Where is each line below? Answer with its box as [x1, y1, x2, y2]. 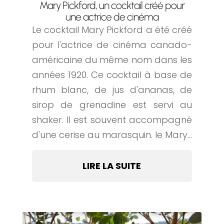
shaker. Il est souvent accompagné [31, 113, 192, 126]
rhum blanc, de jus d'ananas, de [31, 83, 192, 96]
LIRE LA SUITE [82, 159, 141, 172]
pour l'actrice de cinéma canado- [31, 38, 192, 51]
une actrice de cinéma [65, 10, 158, 23]
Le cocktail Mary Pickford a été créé [31, 23, 192, 36]
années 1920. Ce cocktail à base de [31, 68, 192, 81]
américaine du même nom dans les [31, 53, 192, 66]
